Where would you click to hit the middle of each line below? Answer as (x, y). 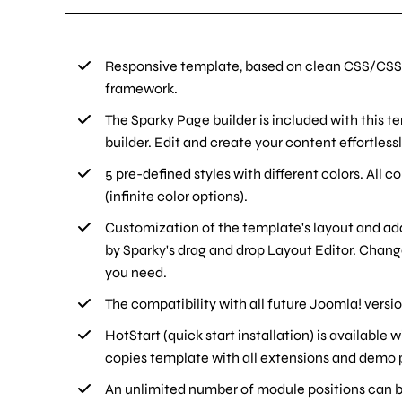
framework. (141, 89)
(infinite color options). (176, 197)
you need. (136, 273)
